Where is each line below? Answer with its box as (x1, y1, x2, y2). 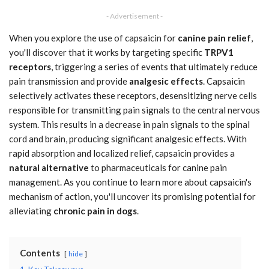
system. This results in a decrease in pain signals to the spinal (9, 118, 250, 130)
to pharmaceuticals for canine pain (89, 162, 227, 173)
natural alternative (9, 162, 89, 173)
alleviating (9, 205, 53, 216)
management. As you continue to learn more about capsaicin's (9, 176, 252, 187)
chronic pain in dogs (53, 205, 137, 216)
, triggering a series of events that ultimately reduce (51, 61, 258, 72)
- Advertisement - (106, 11, 163, 20)
